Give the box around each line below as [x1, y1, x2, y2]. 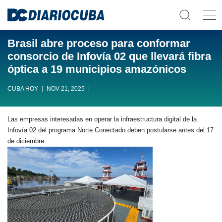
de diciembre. [7, 137, 46, 145]
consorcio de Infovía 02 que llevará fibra [7, 50, 211, 62]
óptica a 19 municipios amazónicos [7, 63, 186, 75]
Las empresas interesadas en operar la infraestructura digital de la [7, 115, 197, 123]
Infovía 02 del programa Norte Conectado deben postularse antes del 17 [7, 126, 214, 134]
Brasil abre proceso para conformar [7, 37, 190, 50]
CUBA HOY [7, 85, 38, 92]
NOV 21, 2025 [47, 85, 85, 92]
